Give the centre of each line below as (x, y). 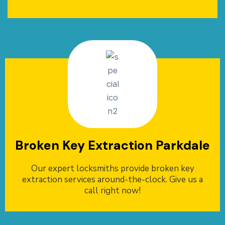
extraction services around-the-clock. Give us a (113, 180)
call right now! (113, 191)
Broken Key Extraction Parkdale (113, 146)
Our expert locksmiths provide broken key (113, 169)
